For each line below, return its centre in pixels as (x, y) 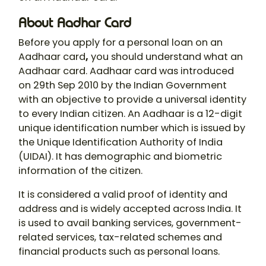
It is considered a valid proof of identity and (123, 195)
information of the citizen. (80, 171)
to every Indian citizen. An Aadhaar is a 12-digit (130, 114)
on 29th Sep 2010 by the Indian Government (123, 85)
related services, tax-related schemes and (120, 237)
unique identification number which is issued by (132, 128)
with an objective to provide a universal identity (132, 100)
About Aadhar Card (75, 23)
